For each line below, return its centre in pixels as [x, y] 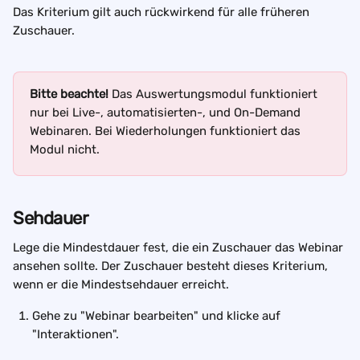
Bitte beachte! [71, 94]
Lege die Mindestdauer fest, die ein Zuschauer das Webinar [180, 247]
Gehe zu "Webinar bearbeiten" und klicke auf [158, 316]
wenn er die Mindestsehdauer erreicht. [123, 284]
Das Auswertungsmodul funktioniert [216, 94]
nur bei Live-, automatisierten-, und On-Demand [167, 112]
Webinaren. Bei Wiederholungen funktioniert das [167, 131]
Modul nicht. [66, 149]
